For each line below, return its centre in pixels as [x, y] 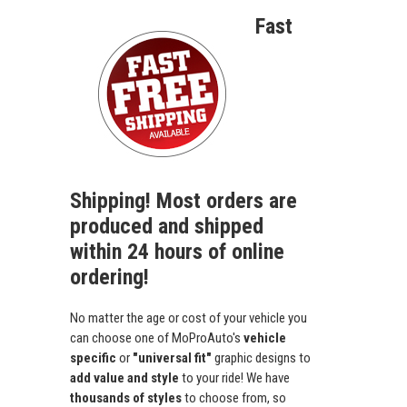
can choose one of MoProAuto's [157, 338]
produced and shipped [167, 227]
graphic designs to [261, 358]
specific [93, 358]
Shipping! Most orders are [184, 201]
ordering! [109, 278]
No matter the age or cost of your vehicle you [189, 318]
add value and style [124, 378]
